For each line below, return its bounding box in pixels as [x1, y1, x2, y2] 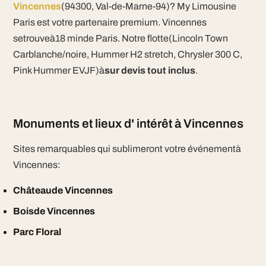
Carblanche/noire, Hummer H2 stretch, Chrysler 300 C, [12, 49, 242, 59]
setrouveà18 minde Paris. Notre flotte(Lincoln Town [12, 33, 228, 43]
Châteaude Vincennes [12, 185, 113, 195]
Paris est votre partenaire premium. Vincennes [12, 17, 207, 27]
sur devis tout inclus [104, 65, 195, 75]
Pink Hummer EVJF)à [12, 65, 104, 75]
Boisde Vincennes [12, 206, 95, 216]
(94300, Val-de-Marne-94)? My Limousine [61, 1, 236, 11]
